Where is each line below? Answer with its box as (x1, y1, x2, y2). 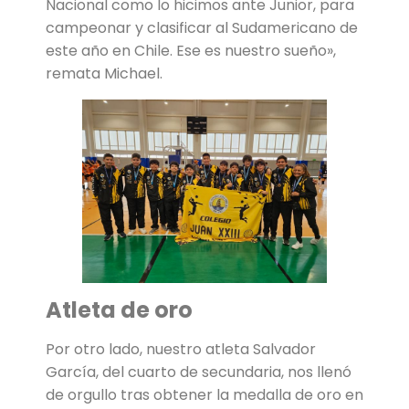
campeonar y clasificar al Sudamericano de (46, 17, 358, 38)
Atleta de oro (46, 295, 193, 326)
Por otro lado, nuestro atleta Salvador (46, 339, 316, 361)
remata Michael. (46, 63, 166, 84)
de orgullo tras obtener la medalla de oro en (46, 384, 363, 406)
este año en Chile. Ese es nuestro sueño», (46, 40, 336, 61)
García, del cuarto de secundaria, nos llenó (46, 362, 351, 383)
